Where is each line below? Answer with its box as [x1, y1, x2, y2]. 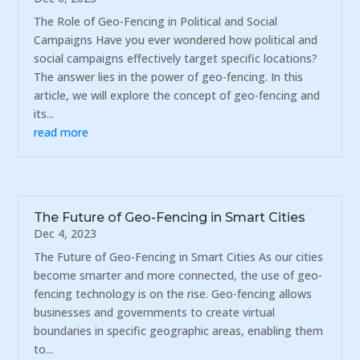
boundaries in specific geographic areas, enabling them [34, 322, 324, 338]
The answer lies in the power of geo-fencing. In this [34, 69, 304, 85]
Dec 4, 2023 [34, 225, 97, 241]
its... [34, 106, 55, 122]
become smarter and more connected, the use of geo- [34, 267, 323, 283]
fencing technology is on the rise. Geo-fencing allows [34, 285, 313, 301]
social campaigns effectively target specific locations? [34, 51, 318, 67]
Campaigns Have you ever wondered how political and [34, 32, 318, 48]
